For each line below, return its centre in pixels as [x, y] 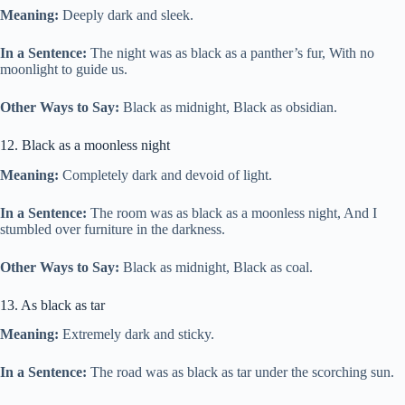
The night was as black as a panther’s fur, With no [231, 52]
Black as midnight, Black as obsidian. [228, 107]
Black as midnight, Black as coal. [216, 267]
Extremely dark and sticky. [137, 334]
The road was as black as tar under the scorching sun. [242, 372]
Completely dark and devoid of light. [165, 174]
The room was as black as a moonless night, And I [232, 212]
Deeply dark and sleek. [126, 14]
